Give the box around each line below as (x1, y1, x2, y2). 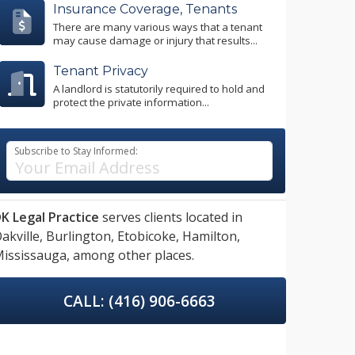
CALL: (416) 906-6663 (63, 290, 216, 312)
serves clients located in (99, 208, 242, 227)
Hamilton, (182, 227, 240, 246)
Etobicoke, (117, 227, 179, 246)
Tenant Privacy (53, 63, 148, 79)
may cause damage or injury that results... (53, 32, 258, 48)
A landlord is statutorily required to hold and (53, 81, 265, 96)
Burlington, (46, 227, 114, 246)
